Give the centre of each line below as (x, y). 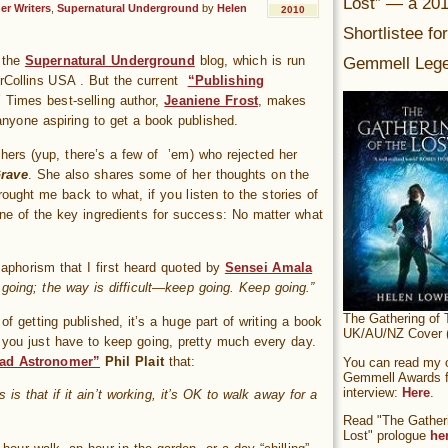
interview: (372, 392)
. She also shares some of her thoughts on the (168, 174)
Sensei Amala (268, 268)
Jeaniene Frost (211, 101)
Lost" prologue (386, 436)
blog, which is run (250, 61)
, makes (282, 101)
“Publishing (226, 81)
